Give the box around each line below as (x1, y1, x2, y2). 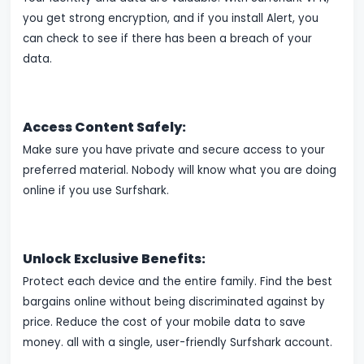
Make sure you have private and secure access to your (23, 142, 326, 158)
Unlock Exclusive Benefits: (23, 249, 206, 269)
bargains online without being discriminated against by (23, 294, 326, 310)
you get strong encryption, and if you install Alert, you (23, 11, 319, 27)
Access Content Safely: (23, 118, 187, 137)
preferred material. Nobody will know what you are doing (23, 162, 337, 179)
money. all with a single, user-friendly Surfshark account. (23, 335, 333, 351)
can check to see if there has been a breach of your (23, 31, 313, 47)
